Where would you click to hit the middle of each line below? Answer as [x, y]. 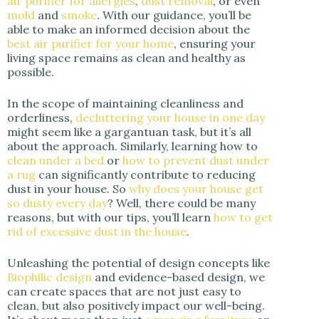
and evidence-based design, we [178, 277]
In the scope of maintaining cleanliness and [125, 104]
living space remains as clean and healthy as [126, 58]
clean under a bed [56, 161]
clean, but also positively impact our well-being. [136, 306]
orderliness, [41, 118]
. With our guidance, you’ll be [174, 15]
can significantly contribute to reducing [146, 175]
